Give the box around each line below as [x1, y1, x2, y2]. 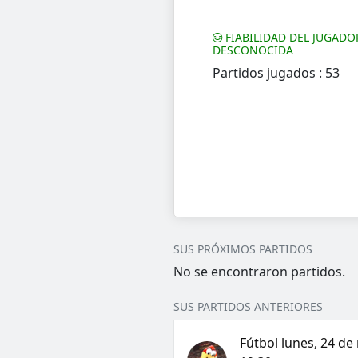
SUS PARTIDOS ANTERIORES [173, 299, 323, 315]
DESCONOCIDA [212, 42, 293, 58]
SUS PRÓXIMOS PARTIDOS [173, 241, 312, 257]
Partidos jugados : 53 [212, 64, 340, 82]
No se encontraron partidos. [173, 263, 345, 281]
